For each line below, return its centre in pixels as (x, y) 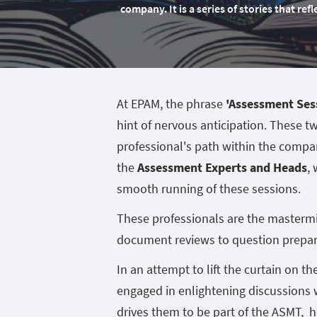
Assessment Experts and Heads (222, 167)
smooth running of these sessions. (209, 189)
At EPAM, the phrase (171, 104)
